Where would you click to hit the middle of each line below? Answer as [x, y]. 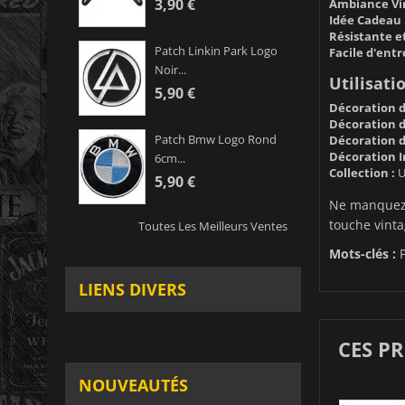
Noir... [170, 70]
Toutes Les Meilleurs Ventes [212, 226]
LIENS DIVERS [132, 290]
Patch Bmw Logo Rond [216, 140]
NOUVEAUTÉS [133, 386]
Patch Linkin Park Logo [216, 51]
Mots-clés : [362, 253]
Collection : [362, 172]
